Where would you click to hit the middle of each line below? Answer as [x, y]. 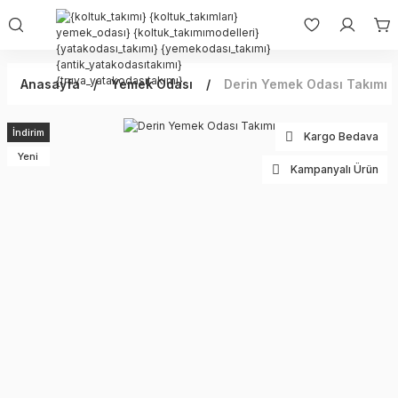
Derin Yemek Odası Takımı [305, 84]
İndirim [28, 132]
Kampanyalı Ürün [334, 169]
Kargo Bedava [341, 136]
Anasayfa [50, 84]
